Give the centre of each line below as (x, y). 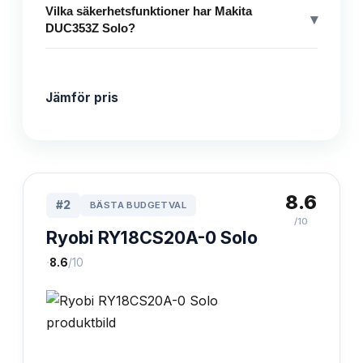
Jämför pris (82, 97)
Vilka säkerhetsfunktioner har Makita (149, 11)
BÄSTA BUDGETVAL (138, 205)
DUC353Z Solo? (90, 28)
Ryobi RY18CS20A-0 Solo (152, 237)
